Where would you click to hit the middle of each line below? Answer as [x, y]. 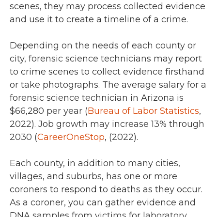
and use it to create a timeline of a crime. [99, 20]
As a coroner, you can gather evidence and [103, 203]
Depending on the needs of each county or [103, 46]
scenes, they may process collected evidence [108, 7]
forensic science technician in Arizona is [97, 98]
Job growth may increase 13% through [121, 124]
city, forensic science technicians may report [106, 59]
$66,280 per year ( [49, 111]
